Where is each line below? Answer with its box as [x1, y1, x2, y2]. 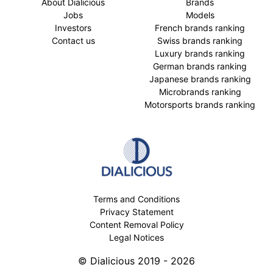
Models [185, 10, 214, 21]
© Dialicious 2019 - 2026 [78, 254, 195, 267]
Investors [55, 23, 91, 34]
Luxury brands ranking [155, 48, 245, 59]
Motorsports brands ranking [144, 99, 255, 110]
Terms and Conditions [93, 193, 180, 204]
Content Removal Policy [89, 219, 184, 230]
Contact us [51, 35, 95, 46]
